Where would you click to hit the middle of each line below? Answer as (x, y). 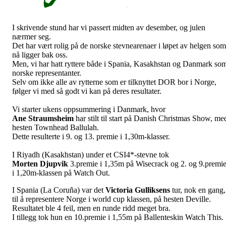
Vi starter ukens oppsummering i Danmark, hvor (89, 109)
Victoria (120, 190)
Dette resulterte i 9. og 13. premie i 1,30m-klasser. (91, 137)
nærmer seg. (32, 37)
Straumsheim (52, 119)
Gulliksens (153, 190)
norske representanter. (47, 73)
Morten (26, 164)
